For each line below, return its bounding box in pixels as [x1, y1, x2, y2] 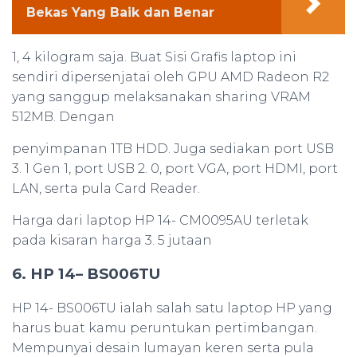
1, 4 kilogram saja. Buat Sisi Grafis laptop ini [12, 49, 296, 65]
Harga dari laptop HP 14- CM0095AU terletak [12, 213, 308, 229]
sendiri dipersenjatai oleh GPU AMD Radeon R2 [12, 69, 329, 85]
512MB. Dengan [12, 109, 115, 125]
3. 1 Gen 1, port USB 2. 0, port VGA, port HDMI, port [12, 161, 338, 177]
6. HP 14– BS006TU [12, 265, 160, 284]
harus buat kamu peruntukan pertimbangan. [12, 320, 317, 336]
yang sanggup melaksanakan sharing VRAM [12, 89, 311, 105]
